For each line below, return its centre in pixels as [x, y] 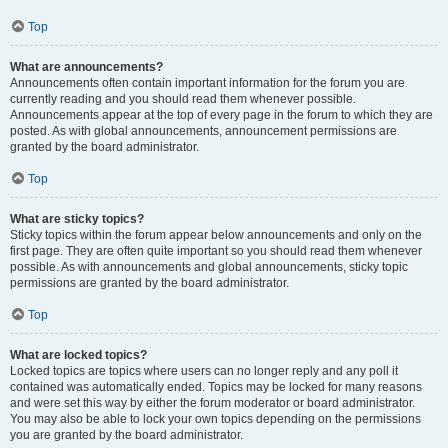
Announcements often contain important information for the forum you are [207, 83]
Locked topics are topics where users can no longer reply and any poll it [204, 371]
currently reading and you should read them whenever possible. [183, 99]
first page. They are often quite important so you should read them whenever [216, 251]
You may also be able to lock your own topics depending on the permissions [215, 419]
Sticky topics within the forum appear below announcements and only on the [216, 235]
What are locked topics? [78, 355]
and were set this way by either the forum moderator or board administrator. [212, 403]
